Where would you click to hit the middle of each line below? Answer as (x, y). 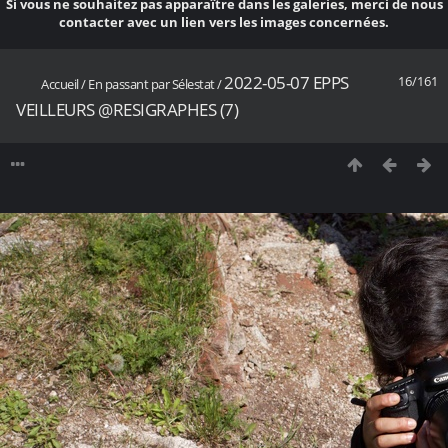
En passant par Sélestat (151, 83)
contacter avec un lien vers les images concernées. (224, 22)
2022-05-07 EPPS (286, 82)
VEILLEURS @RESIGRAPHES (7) (127, 109)
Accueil (60, 83)
